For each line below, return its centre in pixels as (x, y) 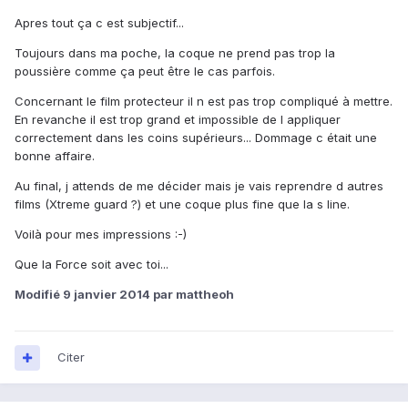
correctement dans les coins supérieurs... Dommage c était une (196, 138)
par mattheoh (192, 295)
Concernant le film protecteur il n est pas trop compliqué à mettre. (204, 102)
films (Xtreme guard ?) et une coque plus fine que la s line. (182, 204)
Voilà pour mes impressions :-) (101, 235)
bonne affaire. (55, 156)
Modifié (39, 295)
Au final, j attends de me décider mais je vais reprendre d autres (199, 186)
